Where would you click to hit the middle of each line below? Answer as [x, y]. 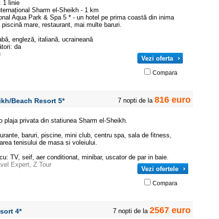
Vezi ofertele [160, 169]
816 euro [173, 100]
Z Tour [42, 164]
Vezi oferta [157, 58]
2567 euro [170, 210]
